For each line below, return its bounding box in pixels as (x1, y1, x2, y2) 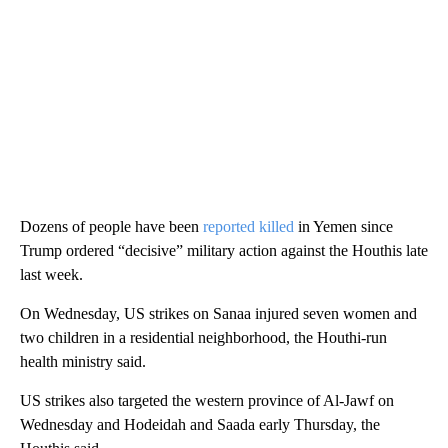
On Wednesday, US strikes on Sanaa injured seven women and (20, 304, 417, 322)
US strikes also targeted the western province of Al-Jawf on (20, 391, 394, 409)
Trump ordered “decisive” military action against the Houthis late (20, 241, 428, 259)
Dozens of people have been (20, 217, 203, 235)
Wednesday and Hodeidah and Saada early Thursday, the (20, 415, 380, 433)
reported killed (203, 217, 294, 235)
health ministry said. (20, 352, 146, 370)
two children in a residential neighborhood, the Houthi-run (20, 328, 387, 346)
